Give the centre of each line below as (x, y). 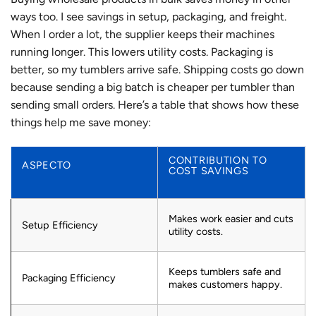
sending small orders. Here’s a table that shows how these (155, 105)
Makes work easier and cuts (231, 219)
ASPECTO (47, 165)
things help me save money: (81, 123)
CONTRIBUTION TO (218, 160)
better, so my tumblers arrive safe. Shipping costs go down (157, 70)
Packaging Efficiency (69, 278)
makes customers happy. (225, 285)
